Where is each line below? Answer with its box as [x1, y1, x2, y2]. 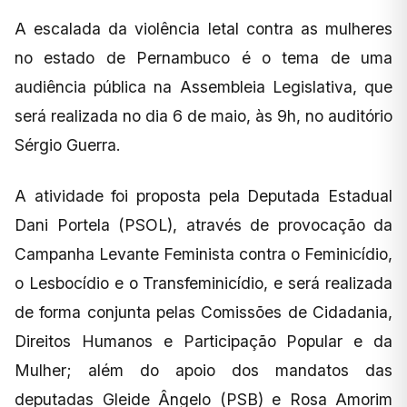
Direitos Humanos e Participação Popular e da [15, 331, 392, 351]
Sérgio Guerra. [15, 134, 121, 154]
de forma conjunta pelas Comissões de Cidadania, [15, 302, 392, 322]
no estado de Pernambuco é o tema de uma [15, 47, 392, 67]
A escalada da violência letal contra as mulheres [15, 18, 392, 38]
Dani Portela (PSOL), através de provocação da [15, 214, 392, 234]
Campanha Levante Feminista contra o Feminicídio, [15, 243, 392, 263]
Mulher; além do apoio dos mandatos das [15, 360, 392, 380]
